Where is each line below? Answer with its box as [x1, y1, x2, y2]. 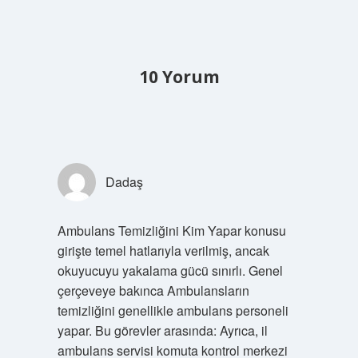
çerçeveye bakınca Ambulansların [57, 280, 249, 300]
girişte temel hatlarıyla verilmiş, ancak [57, 241, 269, 260]
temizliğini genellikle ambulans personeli [57, 300, 288, 320]
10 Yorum [138, 65, 220, 88]
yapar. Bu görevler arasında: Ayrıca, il [57, 320, 268, 340]
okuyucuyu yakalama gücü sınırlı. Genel [57, 261, 283, 280]
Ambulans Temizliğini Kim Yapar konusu [57, 221, 286, 240]
